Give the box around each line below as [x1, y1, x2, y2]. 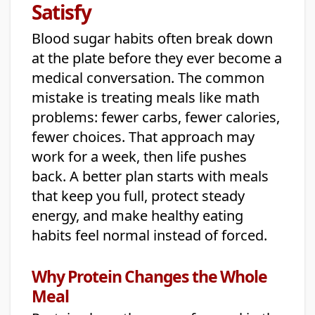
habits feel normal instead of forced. [32, 226, 267, 245]
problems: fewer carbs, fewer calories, [32, 108, 280, 127]
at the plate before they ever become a [32, 49, 282, 68]
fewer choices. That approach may [32, 127, 255, 147]
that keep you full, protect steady [32, 186, 245, 206]
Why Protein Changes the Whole [32, 265, 267, 288]
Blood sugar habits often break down [32, 29, 273, 49]
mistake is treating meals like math [32, 88, 259, 108]
